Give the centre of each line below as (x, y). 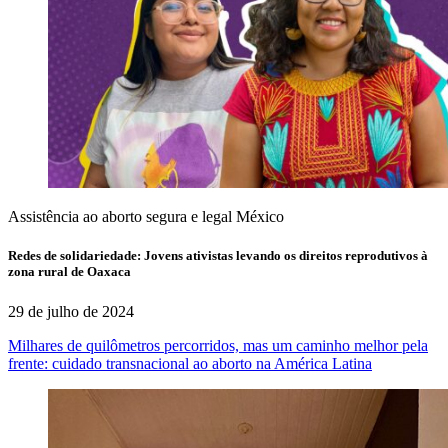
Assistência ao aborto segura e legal (120, 217)
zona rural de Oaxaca (69, 272)
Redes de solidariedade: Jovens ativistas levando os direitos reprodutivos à (218, 256)
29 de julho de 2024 (71, 311)
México (260, 217)
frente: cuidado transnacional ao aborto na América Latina (190, 363)
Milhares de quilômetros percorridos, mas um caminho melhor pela (218, 345)
